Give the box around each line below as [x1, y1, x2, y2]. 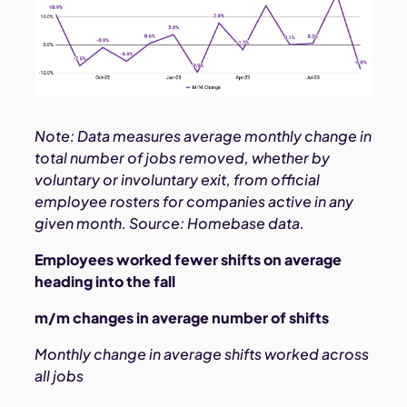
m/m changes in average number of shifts [35, 308, 330, 328]
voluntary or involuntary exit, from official [35, 170, 321, 190]
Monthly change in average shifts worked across [35, 344, 370, 364]
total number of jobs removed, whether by [35, 148, 331, 168]
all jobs [35, 366, 84, 386]
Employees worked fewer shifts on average [35, 250, 342, 270]
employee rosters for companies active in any [35, 192, 354, 212]
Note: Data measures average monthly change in [35, 126, 372, 146]
